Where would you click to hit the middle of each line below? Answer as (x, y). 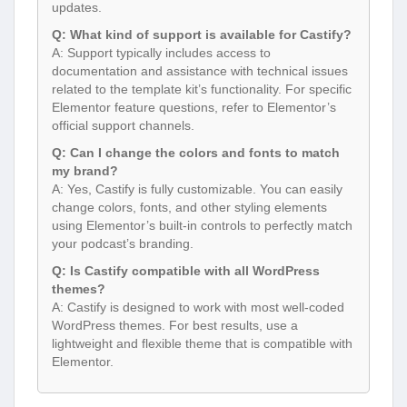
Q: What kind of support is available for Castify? (202, 35)
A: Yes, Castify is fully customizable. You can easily (197, 189)
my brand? (85, 171)
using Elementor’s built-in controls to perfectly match (202, 226)
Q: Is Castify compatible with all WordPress (186, 271)
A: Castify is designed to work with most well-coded (198, 308)
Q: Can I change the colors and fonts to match (196, 153)
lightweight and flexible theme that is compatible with (202, 344)
